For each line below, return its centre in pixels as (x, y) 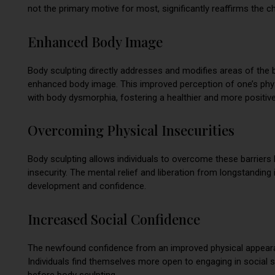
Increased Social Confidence (114, 219)
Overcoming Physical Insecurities (131, 130)
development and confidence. (87, 186)
